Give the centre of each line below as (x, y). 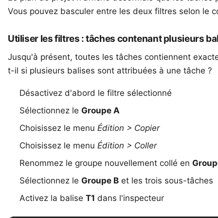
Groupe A (100, 111)
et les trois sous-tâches (166, 181)
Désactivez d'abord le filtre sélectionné (96, 93)
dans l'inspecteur (129, 198)
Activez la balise (53, 198)
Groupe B (100, 181)
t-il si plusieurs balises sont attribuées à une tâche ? (110, 71)
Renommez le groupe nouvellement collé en (106, 163)
